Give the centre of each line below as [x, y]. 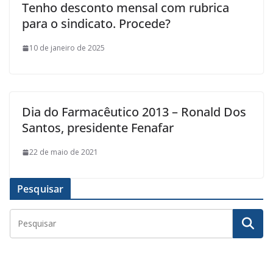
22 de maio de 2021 [64, 152]
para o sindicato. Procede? [96, 23]
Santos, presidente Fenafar [98, 128]
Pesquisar [41, 189]
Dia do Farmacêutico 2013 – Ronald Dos [134, 112]
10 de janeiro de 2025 [67, 48]
